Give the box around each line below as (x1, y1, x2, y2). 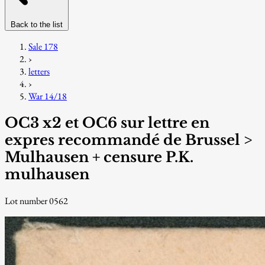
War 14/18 (28, 89, 67, 102)
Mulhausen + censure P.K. (5, 148, 193, 166)
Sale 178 (28, 40, 58, 53)
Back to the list (11, 20, 63, 29)
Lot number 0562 (5, 194, 68, 207)
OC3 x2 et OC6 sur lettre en (5, 114, 209, 131)
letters (28, 64, 50, 77)
